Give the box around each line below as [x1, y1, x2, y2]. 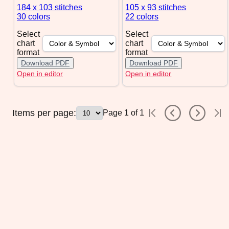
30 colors [17, 12, 50, 21]
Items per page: [12, 107, 76, 118]
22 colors [125, 12, 159, 21]
